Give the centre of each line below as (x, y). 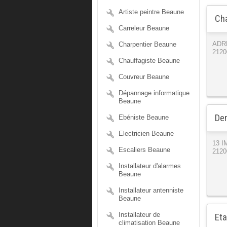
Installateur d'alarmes (150, 166)
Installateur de (139, 215)
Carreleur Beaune (144, 28)
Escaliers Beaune (144, 150)
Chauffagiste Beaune (149, 61)
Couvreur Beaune (144, 77)
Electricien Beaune (146, 134)
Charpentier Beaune (147, 44)
